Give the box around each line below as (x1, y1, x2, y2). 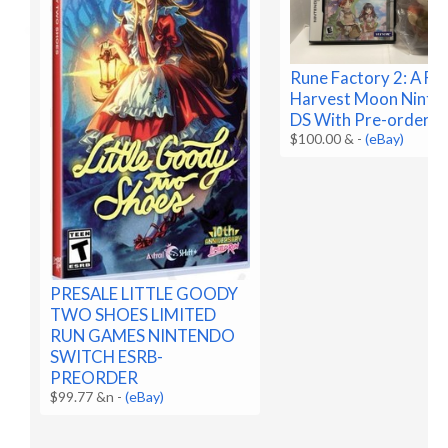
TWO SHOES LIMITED (50, 304, 217, 326)
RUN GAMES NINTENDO (50, 325, 236, 347)
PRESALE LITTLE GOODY (50, 283, 239, 305)
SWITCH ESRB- (50, 346, 164, 368)
